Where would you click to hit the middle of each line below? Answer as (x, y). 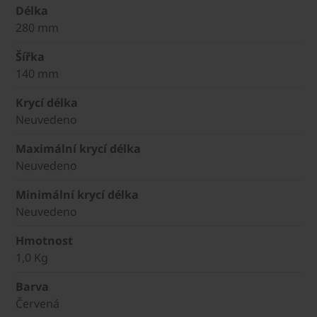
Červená (38, 303)
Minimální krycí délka (77, 194)
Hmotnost (44, 240)
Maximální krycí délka (78, 148)
